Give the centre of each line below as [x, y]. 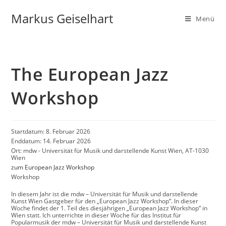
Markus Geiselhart [62, 18]
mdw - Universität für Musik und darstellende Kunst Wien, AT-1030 [116, 151]
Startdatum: [29, 131]
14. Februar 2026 [67, 141]
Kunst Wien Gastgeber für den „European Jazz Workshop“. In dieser [105, 201]
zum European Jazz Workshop [53, 167]
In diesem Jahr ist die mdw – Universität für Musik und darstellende [105, 194]
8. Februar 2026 [68, 131]
